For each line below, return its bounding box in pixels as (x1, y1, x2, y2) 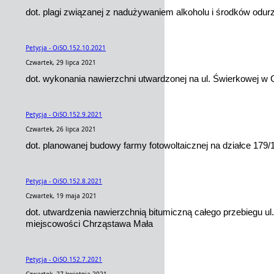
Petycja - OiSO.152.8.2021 (26, 177, 102, 185)
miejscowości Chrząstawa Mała (26, 218, 153, 229)
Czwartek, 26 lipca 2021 (26, 125, 96, 133)
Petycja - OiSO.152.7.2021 (26, 255, 102, 264)
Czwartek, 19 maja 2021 (26, 191, 97, 200)
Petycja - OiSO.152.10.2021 (26, 43, 106, 52)
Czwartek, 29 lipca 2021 (26, 58, 96, 67)
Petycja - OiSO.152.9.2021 (26, 110, 102, 119)
